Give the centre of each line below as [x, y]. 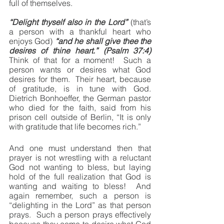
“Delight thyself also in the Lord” [68, 22]
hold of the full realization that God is [80, 176]
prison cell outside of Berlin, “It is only [80, 117]
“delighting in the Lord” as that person [80, 205]
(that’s [139, 22]
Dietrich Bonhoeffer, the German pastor [80, 98]
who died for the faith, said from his [80, 107]
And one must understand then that [80, 148]
